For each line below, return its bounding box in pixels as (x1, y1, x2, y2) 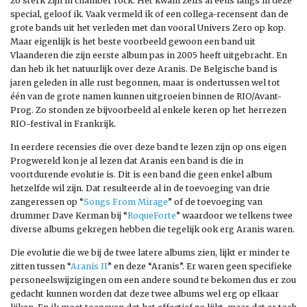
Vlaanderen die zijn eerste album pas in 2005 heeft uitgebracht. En (10, 49, 287, 60)
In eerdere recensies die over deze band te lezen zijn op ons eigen (10, 141, 286, 152)
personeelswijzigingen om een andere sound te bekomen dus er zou (10, 274, 296, 285)
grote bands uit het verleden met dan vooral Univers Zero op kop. (10, 22, 286, 33)
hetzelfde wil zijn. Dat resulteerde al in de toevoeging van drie (10, 182, 270, 193)
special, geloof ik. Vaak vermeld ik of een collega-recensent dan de (10, 8, 288, 19)
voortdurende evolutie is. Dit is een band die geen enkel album (10, 169, 272, 180)
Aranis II (71, 260, 108, 271)
